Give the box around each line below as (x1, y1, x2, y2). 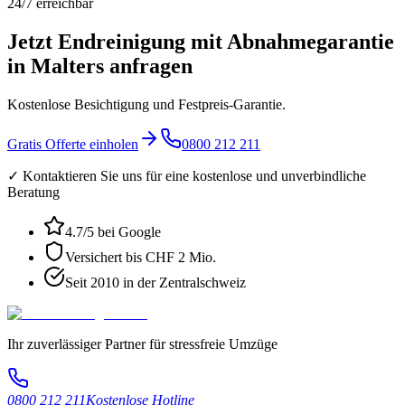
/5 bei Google (83, 224, 161, 240)
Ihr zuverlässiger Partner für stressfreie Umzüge (7, 336, 278, 353)
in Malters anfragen (7, 54, 193, 79)
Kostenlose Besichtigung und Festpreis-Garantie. (7, 97, 286, 113)
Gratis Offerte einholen (7, 137, 138, 153)
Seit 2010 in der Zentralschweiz (65, 275, 246, 291)
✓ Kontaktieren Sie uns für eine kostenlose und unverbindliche (7, 168, 366, 184)
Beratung (7, 184, 60, 201)
